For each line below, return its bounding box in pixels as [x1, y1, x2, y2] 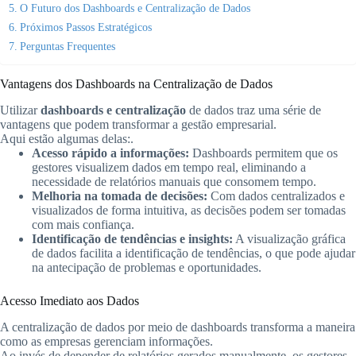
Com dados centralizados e [207, 188, 345, 203]
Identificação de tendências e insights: [32, 231, 233, 246]
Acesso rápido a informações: [32, 145, 189, 160]
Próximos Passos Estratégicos [19, 21, 152, 33]
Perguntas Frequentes [19, 40, 115, 52]
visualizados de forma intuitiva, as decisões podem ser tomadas [32, 203, 346, 217]
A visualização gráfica [233, 231, 346, 246]
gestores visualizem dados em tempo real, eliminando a [32, 160, 306, 174]
